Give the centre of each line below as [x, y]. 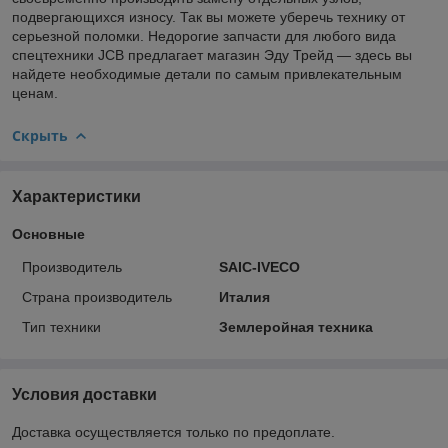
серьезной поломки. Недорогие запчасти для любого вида [204, 35]
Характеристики [76, 196]
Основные [48, 233]
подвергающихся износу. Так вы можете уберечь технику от [208, 16]
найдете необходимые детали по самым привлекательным [207, 73]
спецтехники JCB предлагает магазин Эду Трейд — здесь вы [212, 54]
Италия [244, 296]
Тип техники [61, 326]
